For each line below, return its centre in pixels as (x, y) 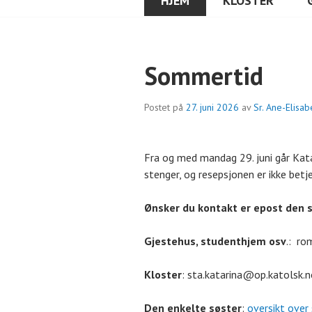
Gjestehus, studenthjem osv (215, 241)
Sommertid (204, 76)
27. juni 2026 (212, 108)
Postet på (165, 108)
